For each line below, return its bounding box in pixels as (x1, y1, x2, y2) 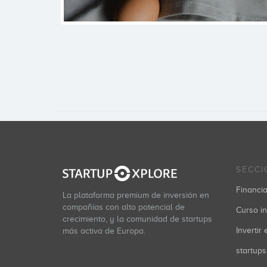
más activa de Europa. (63, 226, 145, 235)
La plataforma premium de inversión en (63, 191, 209, 200)
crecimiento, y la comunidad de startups (63, 215, 212, 223)
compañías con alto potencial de (63, 203, 185, 212)
